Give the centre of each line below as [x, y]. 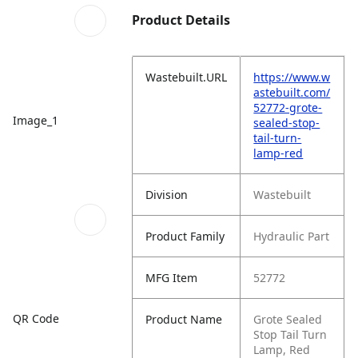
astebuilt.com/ [292, 92]
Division [167, 195]
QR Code [36, 318]
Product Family [185, 236]
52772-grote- [288, 107]
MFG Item [172, 278]
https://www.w [292, 77]
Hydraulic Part [292, 236]
